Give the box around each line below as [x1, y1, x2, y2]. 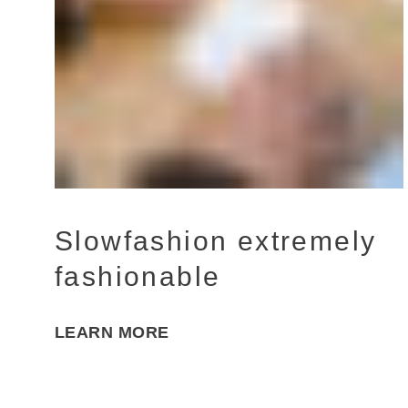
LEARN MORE [55, 323, 169, 342]
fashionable [55, 260, 221, 291]
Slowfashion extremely [55, 225, 377, 256]
